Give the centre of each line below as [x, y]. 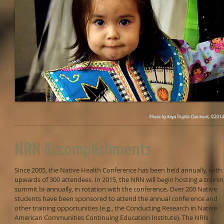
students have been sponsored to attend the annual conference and [116, 198]
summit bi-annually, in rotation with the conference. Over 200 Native [116, 189]
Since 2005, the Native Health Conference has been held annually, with [118, 170]
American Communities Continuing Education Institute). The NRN [111, 217]
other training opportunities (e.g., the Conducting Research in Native [116, 208]
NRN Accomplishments [83, 148]
